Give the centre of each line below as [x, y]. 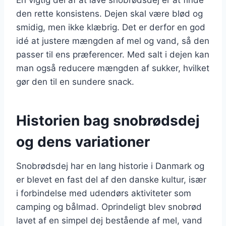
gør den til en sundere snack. [75, 81]
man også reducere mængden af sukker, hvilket [113, 68]
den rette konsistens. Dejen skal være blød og [109, 13]
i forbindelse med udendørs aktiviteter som [104, 193]
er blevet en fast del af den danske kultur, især [111, 179]
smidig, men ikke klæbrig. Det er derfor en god [111, 27]
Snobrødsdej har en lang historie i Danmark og [110, 166]
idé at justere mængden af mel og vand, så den [113, 41]
